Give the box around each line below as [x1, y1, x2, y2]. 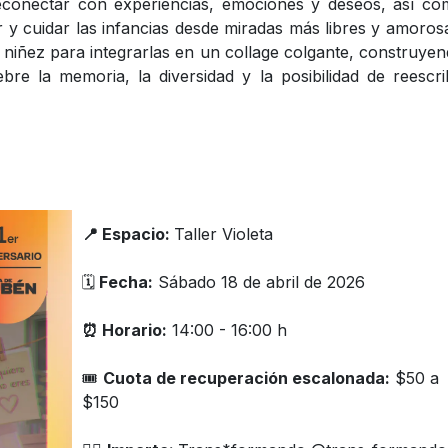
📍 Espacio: [81, 224, 174, 244]
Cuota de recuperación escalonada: [102, 368, 390, 388]
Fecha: [94, 272, 153, 292]
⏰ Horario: [81, 320, 167, 340]
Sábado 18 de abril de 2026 [152, 272, 365, 292]
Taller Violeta [173, 224, 273, 244]
